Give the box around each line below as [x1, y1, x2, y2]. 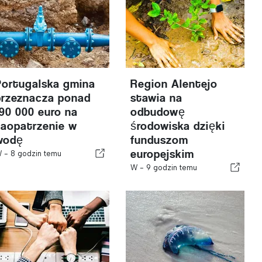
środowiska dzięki [130, 119, 225, 133]
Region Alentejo [130, 77, 218, 91]
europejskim [130, 147, 194, 161]
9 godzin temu [146, 163, 197, 172]
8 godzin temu [11, 149, 62, 158]
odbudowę [130, 105, 185, 119]
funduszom [130, 133, 188, 147]
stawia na [130, 91, 182, 105]
